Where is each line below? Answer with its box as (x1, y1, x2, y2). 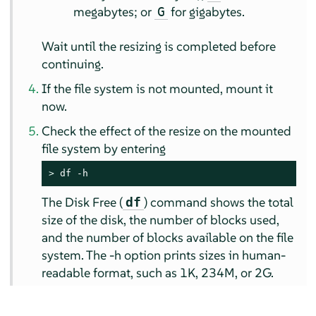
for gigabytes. (168, 4, 245, 20)
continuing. (42, 56, 104, 73)
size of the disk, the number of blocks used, (42, 212, 280, 229)
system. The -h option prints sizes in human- (42, 247, 286, 264)
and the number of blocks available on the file (42, 229, 294, 246)
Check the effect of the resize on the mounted (42, 123, 292, 140)
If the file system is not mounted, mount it (42, 80, 274, 97)
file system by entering (42, 140, 166, 157)
